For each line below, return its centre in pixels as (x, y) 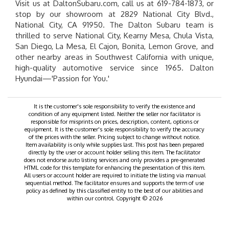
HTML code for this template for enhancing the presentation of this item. (114, 167)
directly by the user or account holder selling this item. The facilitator (114, 152)
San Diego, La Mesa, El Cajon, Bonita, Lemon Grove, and (114, 46)
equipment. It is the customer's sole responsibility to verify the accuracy (114, 129)
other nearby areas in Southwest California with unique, (114, 57)
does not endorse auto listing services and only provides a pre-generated (114, 160)
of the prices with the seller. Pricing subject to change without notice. (114, 137)
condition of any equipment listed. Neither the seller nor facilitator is (114, 114)
